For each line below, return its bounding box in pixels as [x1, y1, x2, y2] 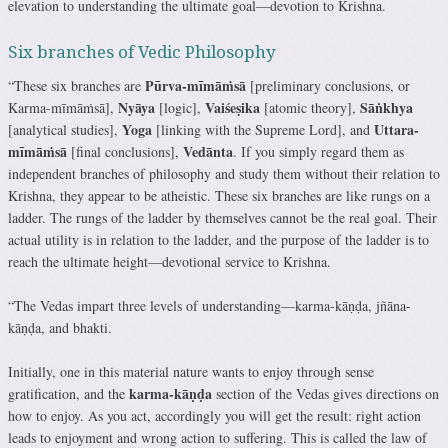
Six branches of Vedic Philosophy [8, 41, 276, 62]
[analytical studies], [8, 119, 122, 139]
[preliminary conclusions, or [246, 75, 410, 95]
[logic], [155, 97, 205, 117]
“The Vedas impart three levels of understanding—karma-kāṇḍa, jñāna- [8, 295, 411, 315]
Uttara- [374, 118, 419, 140]
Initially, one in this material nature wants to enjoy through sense [8, 361, 374, 381]
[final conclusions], [67, 141, 183, 161]
